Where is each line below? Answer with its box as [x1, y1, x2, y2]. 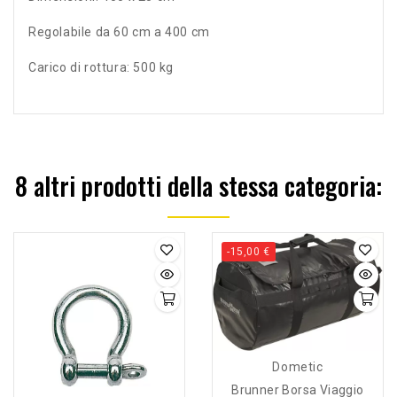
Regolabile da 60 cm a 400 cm [28, 24, 210, 39]
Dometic [272, 360, 323, 375]
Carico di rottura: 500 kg [28, 59, 174, 74]
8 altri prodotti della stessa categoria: [15, 167, 382, 204]
